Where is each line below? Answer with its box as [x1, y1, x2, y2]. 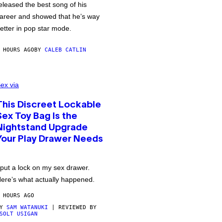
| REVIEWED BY [48, 204, 97, 211]
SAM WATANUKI [6, 204, 48, 211]
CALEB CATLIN [45, 47, 86, 53]
